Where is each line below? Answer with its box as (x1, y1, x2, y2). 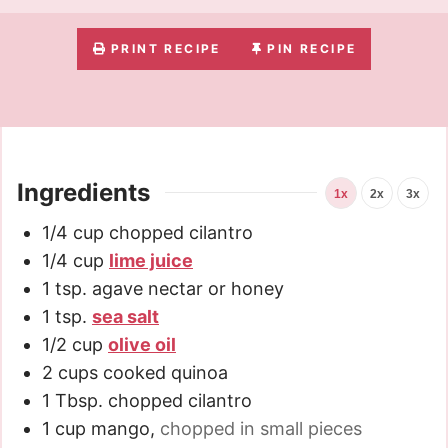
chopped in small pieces (160, 417, 362, 439)
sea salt (92, 305, 159, 327)
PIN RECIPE (267, 40, 357, 56)
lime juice (109, 249, 193, 271)
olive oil (108, 333, 176, 355)
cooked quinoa (103, 361, 228, 383)
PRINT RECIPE (111, 40, 221, 56)
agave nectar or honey (92, 277, 284, 299)
